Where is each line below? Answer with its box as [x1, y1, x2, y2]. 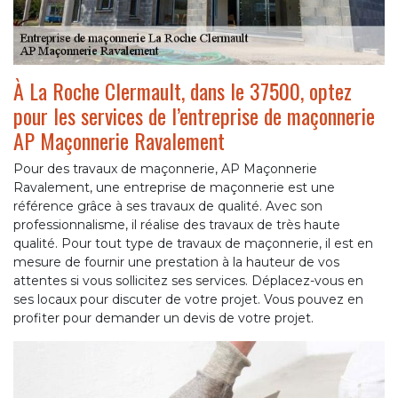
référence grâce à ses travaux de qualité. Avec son [13, 198, 322, 215]
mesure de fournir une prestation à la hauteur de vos [13, 254, 339, 271]
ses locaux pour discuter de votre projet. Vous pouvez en [13, 291, 363, 308]
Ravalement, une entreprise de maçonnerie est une [13, 179, 335, 196]
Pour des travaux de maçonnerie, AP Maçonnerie [13, 161, 317, 178]
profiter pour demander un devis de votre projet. [13, 310, 314, 327]
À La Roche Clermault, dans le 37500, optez [13, 75, 352, 107]
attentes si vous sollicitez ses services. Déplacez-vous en [13, 273, 363, 290]
